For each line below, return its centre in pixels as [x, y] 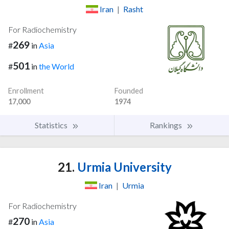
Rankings [167, 125]
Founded [129, 90]
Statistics [52, 125]
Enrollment [26, 90]
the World [56, 66]
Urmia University [123, 167]
